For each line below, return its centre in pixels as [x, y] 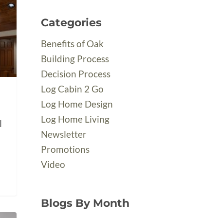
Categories [72, 23]
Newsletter [64, 134]
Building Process [75, 59]
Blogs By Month [85, 203]
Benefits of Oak [73, 44]
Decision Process [76, 74]
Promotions [65, 149]
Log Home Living [75, 119]
